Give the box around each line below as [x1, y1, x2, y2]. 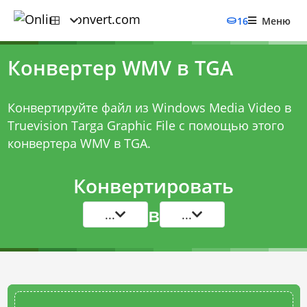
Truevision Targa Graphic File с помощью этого [7, 117, 284, 134]
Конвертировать [73, 173, 234, 199]
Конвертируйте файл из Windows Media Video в [7, 99, 291, 116]
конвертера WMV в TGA [7, 135, 147, 151]
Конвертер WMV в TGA [7, 54, 233, 82]
